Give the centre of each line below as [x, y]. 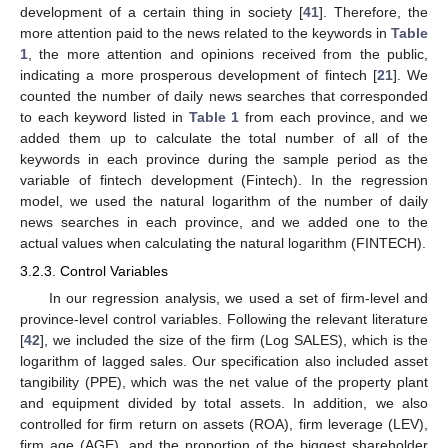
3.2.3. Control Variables [94, 271]
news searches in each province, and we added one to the [224, 221]
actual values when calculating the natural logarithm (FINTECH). [223, 242]
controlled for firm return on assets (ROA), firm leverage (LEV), [224, 424]
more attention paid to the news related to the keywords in [205, 32]
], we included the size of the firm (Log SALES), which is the [234, 340]
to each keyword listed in [104, 116]
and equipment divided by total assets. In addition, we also [224, 403]
